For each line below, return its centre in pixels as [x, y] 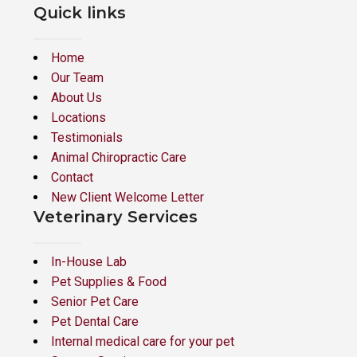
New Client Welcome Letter [127, 197]
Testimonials [87, 137]
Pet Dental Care [95, 322]
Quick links [80, 13]
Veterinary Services [116, 217]
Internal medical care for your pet [143, 341]
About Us [76, 98]
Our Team [77, 78]
